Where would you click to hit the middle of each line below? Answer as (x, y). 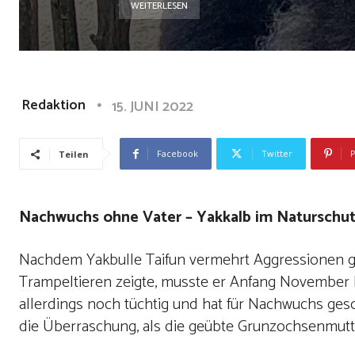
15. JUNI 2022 (153, 107)
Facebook (177, 153)
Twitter (277, 153)
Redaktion (53, 105)
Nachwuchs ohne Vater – (106, 218)
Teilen (74, 154)
